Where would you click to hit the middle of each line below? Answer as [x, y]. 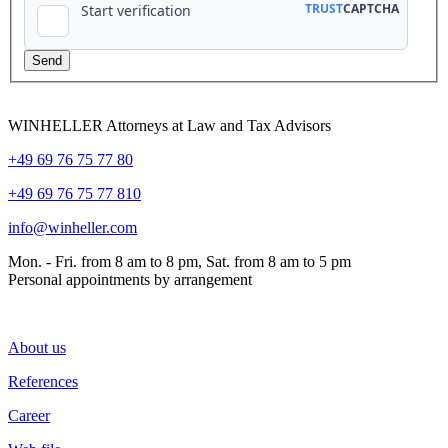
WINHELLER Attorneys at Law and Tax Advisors [169, 125]
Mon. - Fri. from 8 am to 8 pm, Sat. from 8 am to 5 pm [179, 261]
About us [37, 347]
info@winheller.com [72, 227]
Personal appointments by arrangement [130, 279]
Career [29, 415]
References [43, 381]
